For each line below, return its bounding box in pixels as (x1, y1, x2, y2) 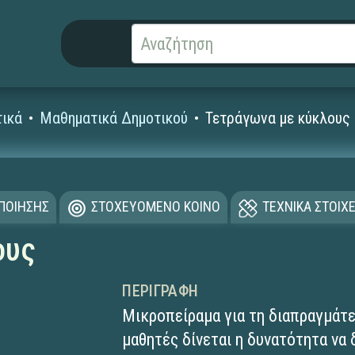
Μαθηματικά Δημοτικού (40, 109, 189, 128)
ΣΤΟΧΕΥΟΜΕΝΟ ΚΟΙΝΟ (90, 198, 220, 216)
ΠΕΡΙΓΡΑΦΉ (122, 281, 199, 300)
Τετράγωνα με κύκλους (205, 109, 351, 128)
